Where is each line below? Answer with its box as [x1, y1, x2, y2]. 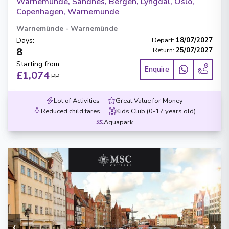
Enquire [145, 64, 169, 74]
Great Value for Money [116, 96, 183, 105]
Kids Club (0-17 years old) [116, 107, 196, 116]
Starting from [16, 59, 59, 69]
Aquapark [104, 118, 133, 127]
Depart [152, 36, 173, 45]
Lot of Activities [54, 96, 100, 105]
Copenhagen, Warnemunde [16, 6, 119, 17]
